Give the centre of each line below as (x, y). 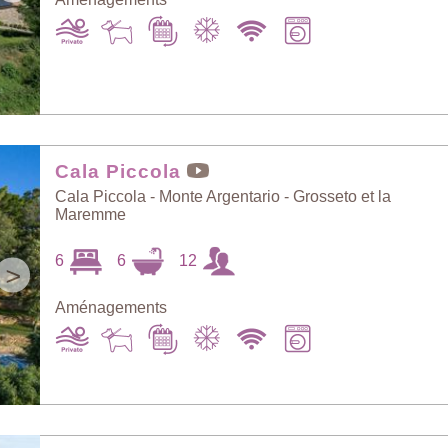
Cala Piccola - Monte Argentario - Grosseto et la (223, 196)
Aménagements (111, 307)
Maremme (91, 214)
